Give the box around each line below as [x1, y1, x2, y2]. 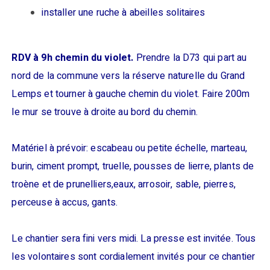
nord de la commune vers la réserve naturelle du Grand [11, 69, 245, 84]
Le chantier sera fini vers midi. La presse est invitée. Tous [11, 231, 256, 246]
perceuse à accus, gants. [11, 195, 118, 210]
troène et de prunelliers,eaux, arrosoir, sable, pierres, [11, 177, 236, 192]
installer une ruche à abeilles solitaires [42, 5, 206, 20]
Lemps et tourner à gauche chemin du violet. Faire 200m [11, 87, 250, 102]
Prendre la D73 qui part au [136, 51, 247, 66]
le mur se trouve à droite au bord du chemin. [11, 105, 198, 120]
